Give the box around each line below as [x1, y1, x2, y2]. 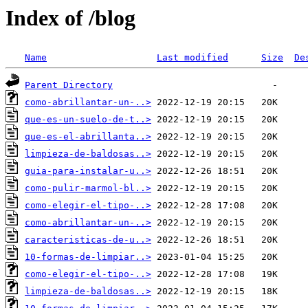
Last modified [157, 52, 228, 63]
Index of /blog [5, 5, 135, 30]
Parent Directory [25, 80, 113, 91]
